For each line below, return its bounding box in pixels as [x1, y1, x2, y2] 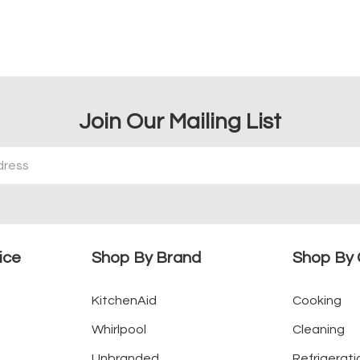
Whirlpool [91, 323, 146, 337]
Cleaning [292, 323, 346, 337]
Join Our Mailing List [79, 110, 281, 134]
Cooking [292, 294, 342, 308]
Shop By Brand [91, 250, 201, 267]
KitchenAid [91, 294, 157, 308]
